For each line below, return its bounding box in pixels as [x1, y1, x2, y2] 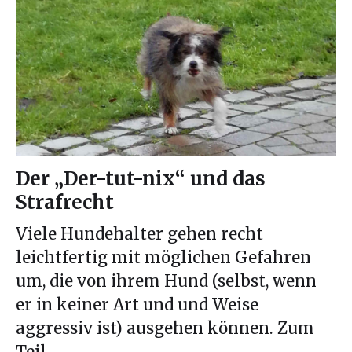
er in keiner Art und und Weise [16, 295, 258, 316]
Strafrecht [16, 190, 114, 215]
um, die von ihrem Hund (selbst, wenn [16, 271, 317, 292]
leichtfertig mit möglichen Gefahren [16, 247, 311, 269]
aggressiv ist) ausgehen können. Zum [16, 318, 314, 339]
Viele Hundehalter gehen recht [16, 224, 263, 245]
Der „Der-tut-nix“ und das [16, 167, 266, 192]
